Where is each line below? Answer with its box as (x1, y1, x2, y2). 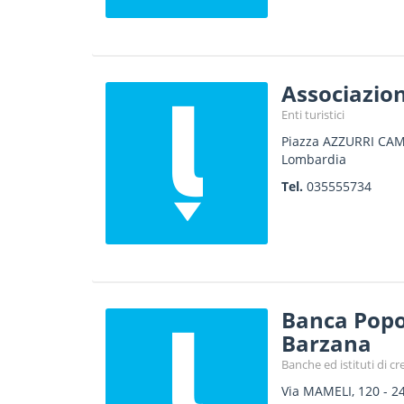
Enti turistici (280, 106, 344, 123)
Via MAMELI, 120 (280, 382, 380, 399)
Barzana (280, 328, 372, 358)
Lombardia (280, 151, 346, 168)
